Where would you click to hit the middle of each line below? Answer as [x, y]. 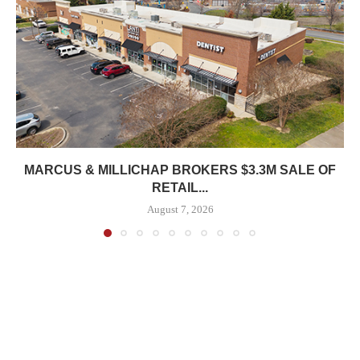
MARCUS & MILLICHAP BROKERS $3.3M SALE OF [180, 170]
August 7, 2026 [180, 210]
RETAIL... [180, 188]
